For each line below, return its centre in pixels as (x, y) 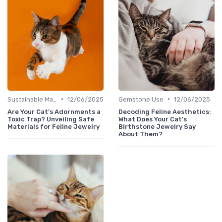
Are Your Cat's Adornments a (54, 111)
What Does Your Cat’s (153, 119)
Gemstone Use (141, 99)
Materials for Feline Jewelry (54, 126)
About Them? (140, 134)
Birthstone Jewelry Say (157, 126)
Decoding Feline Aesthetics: (165, 111)
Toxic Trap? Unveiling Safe (51, 119)
